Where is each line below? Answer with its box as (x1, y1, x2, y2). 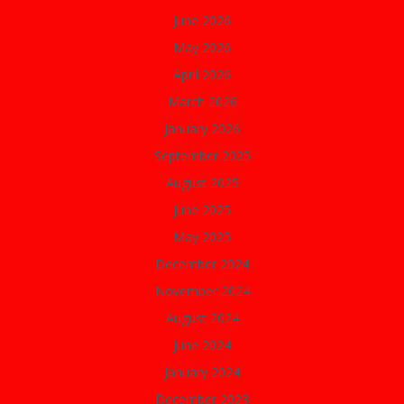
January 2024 (164, 363, 240, 381)
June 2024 (173, 336, 231, 353)
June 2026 (173, 12, 231, 29)
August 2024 (165, 309, 239, 326)
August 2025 (165, 174, 239, 191)
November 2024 (154, 282, 250, 299)
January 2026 (164, 120, 240, 137)
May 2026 (173, 39, 231, 56)
